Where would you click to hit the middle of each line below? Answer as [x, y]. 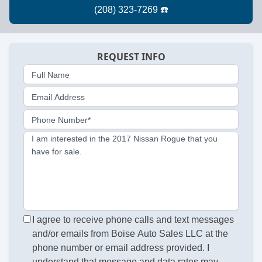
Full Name [51, 75]
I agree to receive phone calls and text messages [133, 220]
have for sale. [57, 152]
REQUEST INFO [131, 57]
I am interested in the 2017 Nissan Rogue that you [125, 139]
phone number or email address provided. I [121, 248]
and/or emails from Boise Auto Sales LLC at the [130, 234]
